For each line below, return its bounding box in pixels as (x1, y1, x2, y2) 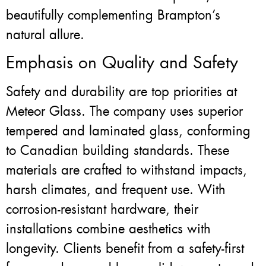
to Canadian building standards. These (6, 142, 229, 160)
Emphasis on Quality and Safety (6, 52, 238, 74)
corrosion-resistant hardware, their (6, 201, 198, 218)
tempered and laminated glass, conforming (6, 122, 251, 140)
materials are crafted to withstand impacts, (6, 161, 247, 179)
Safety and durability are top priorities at (6, 83, 237, 101)
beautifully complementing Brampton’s (6, 6, 220, 24)
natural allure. (6, 26, 84, 43)
